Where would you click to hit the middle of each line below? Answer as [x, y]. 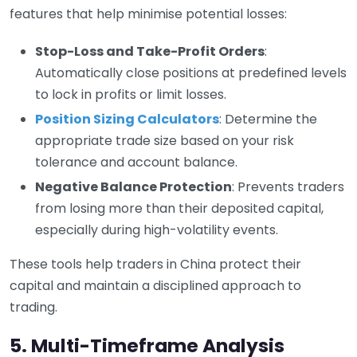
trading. [33, 307]
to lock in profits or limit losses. [131, 94]
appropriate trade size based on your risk [165, 140]
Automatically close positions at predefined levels [191, 73]
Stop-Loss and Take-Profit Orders [150, 51]
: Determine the [268, 119]
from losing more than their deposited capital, [179, 208]
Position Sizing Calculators [127, 119]
